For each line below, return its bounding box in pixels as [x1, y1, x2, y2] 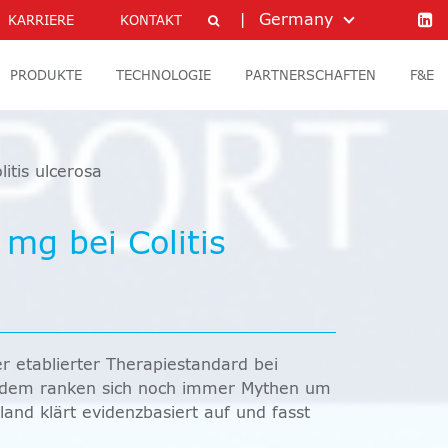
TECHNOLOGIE [116, 70, 211, 83]
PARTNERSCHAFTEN [245, 70, 376, 83]
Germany [259, 12, 333, 28]
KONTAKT [120, 15, 182, 28]
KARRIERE [8, 15, 74, 28]
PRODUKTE [10, 70, 82, 83]
